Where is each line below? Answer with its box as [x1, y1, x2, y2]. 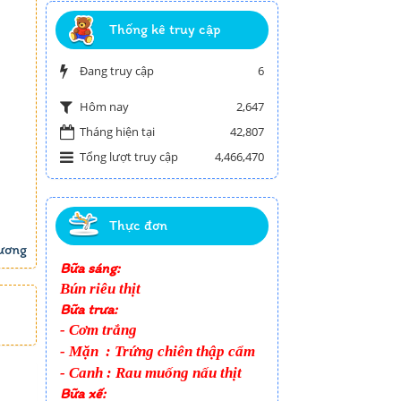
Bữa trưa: [60, 301, 117, 319]
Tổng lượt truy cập [80, 149, 178, 166]
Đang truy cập [80, 63, 154, 80]
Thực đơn [109, 217, 167, 235]
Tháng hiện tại [80, 124, 155, 141]
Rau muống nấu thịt [115, 364, 242, 382]
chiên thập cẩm [158, 343, 255, 361]
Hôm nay [80, 98, 129, 115]
